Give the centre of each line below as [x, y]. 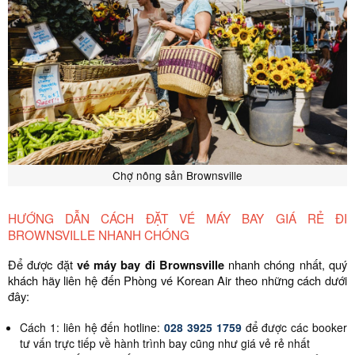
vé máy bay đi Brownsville [150, 265]
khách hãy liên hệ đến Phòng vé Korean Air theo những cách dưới [177, 280]
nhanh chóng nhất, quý [286, 264]
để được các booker [296, 327]
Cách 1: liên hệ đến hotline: [92, 327]
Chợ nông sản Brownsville [177, 175]
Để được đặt [42, 264]
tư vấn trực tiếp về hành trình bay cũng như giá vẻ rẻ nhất [165, 343]
